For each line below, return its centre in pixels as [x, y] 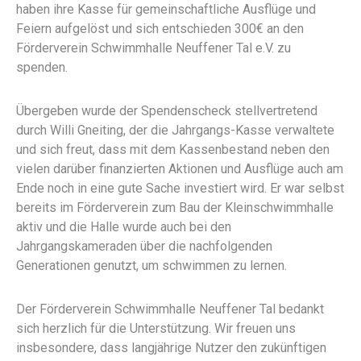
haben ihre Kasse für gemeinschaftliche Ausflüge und [166, 10]
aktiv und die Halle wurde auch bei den [124, 227]
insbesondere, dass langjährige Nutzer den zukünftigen [171, 348]
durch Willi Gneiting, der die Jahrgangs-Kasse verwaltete [175, 131]
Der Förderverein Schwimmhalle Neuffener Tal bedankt [170, 309]
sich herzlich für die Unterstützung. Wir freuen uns [156, 329]
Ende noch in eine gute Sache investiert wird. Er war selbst [180, 189]
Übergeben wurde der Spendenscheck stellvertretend [167, 111]
